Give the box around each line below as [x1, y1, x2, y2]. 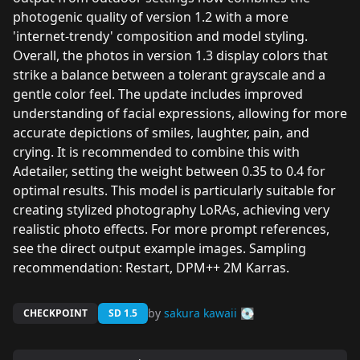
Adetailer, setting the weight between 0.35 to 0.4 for [13, 162, 325, 180]
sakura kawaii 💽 [164, 305, 254, 321]
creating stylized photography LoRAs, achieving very [13, 201, 329, 219]
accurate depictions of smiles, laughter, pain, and [13, 124, 309, 141]
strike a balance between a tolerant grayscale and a [13, 66, 325, 84]
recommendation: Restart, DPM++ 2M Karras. [13, 259, 289, 276]
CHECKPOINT [23, 306, 88, 320]
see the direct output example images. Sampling [13, 239, 306, 257]
